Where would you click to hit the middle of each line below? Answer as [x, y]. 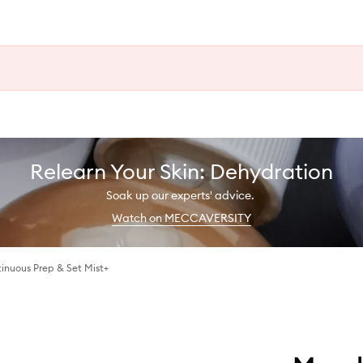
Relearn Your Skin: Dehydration [181, 171]
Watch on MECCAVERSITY [181, 218]
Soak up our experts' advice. [181, 195]
